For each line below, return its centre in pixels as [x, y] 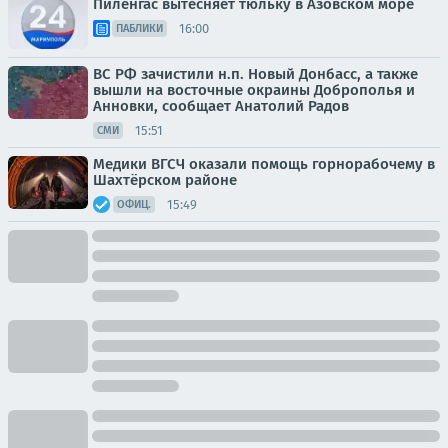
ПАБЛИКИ [139, 28]
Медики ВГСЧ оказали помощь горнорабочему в [264, 164]
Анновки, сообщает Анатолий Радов [221, 106]
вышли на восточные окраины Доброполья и [254, 90]
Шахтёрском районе [165, 180]
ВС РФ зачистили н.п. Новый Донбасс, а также [255, 74]
